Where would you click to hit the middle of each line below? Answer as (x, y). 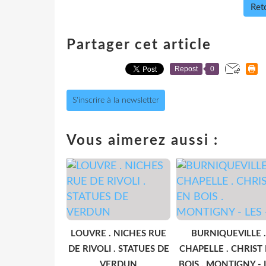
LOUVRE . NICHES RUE (118, 233)
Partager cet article (139, 45)
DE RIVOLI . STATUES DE (118, 249)
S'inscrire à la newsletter (116, 100)
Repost (186, 69)
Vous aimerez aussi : (142, 140)
